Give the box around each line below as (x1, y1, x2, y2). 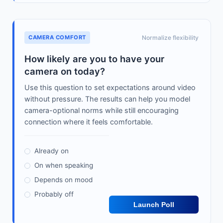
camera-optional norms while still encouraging (24, 106, 179, 115)
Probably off (34, 190, 74, 199)
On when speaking (34, 161, 93, 170)
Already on (34, 147, 69, 155)
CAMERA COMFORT (28, 34, 86, 41)
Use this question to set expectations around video (24, 83, 196, 92)
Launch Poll (133, 201, 174, 209)
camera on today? (24, 66, 105, 77)
